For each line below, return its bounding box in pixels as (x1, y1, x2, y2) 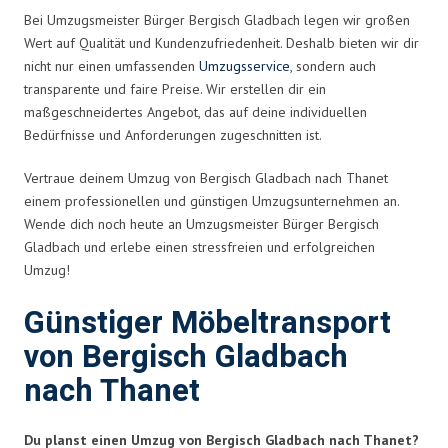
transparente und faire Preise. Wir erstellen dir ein (24, 79, 326, 98)
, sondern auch (290, 56, 376, 75)
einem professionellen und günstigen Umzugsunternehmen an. (24, 191, 399, 210)
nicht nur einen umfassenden (24, 56, 199, 75)
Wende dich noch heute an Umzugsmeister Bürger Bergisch (24, 214, 379, 233)
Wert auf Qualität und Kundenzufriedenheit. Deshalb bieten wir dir (24, 33, 419, 52)
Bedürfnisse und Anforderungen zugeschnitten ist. (24, 125, 322, 144)
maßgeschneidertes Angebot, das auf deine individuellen (24, 102, 367, 121)
